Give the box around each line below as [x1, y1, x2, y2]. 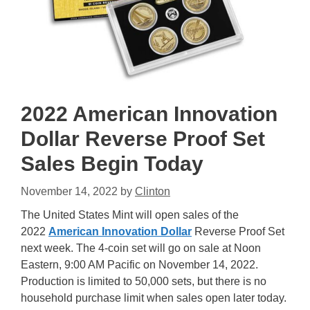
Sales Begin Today [21, 152, 203, 176]
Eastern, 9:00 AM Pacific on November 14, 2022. [21, 259, 258, 271]
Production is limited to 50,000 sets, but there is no [21, 275, 266, 288]
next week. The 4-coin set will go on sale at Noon [21, 242, 261, 255]
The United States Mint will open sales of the [21, 209, 239, 221]
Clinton [135, 185, 170, 198]
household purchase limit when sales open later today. [21, 292, 286, 304]
